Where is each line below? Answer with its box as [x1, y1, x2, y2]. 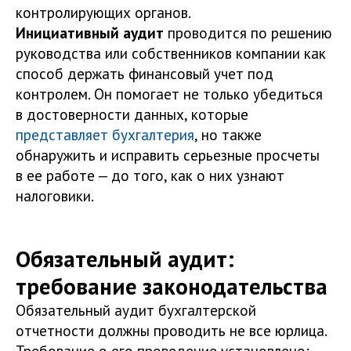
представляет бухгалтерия [16, 125, 194, 144]
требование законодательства [16, 272, 327, 301]
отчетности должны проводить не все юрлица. [16, 320, 327, 340]
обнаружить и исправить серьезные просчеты [16, 145, 320, 165]
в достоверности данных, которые [16, 104, 248, 124]
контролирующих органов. [16, 2, 191, 22]
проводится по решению [164, 23, 332, 42]
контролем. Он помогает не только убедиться [16, 84, 323, 103]
